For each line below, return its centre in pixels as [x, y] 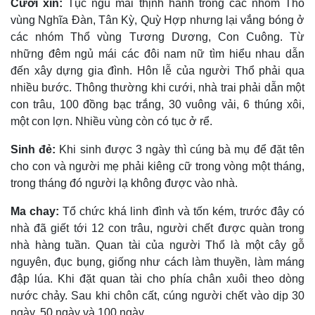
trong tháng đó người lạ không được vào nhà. [124, 184]
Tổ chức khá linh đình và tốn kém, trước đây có [182, 212]
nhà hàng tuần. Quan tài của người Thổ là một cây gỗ [157, 245]
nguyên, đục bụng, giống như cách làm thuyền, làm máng [157, 262]
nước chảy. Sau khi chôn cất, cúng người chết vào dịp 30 [157, 296]
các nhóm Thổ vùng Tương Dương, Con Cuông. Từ [157, 37]
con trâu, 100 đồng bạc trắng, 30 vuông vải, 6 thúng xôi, [157, 105]
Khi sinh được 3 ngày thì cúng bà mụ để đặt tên [182, 150]
